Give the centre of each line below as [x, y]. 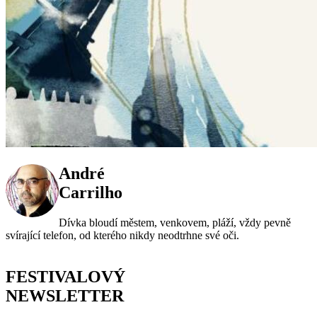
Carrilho [91, 192]
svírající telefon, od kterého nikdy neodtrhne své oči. [122, 235]
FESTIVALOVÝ [65, 276]
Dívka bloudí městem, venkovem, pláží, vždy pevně [175, 222]
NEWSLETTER [65, 295]
